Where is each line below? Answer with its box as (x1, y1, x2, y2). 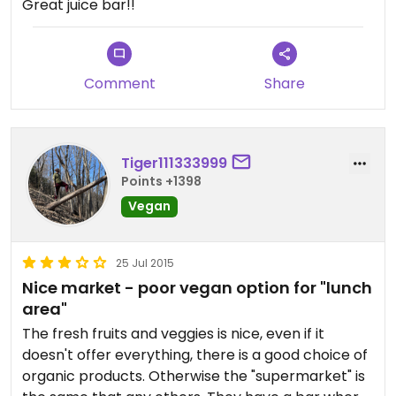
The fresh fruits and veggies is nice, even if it (22, 324, 324, 344)
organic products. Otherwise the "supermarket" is (22, 366, 365, 386)
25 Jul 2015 (116, 255, 174, 270)
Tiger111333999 (121, 152, 227, 173)
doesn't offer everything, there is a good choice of (22, 345, 368, 365)
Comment (83, 73, 156, 94)
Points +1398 (121, 171, 202, 190)
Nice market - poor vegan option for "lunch (22, 277, 372, 299)
